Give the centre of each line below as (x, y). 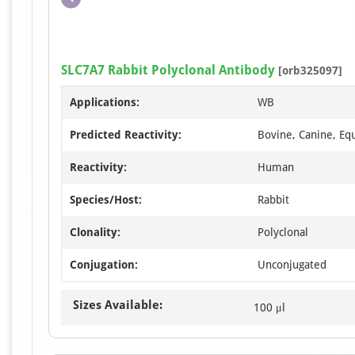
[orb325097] (309, 71)
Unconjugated (292, 265)
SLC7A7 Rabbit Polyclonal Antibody (168, 71)
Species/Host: (106, 200)
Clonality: (95, 233)
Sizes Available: (118, 305)
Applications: (105, 103)
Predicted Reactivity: (126, 135)
